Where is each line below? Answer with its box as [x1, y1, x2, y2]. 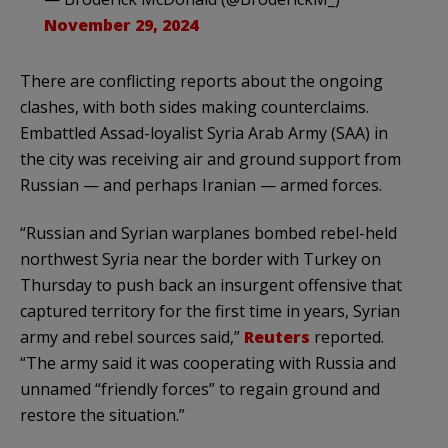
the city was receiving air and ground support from [20, 147, 401, 170]
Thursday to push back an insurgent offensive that [20, 273, 402, 296]
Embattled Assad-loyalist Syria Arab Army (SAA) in [20, 121, 388, 144]
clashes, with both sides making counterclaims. [20, 95, 369, 118]
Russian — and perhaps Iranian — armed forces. [20, 173, 382, 196]
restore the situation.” [20, 403, 185, 426]
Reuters [244, 325, 310, 348]
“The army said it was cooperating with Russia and [20, 351, 396, 374]
